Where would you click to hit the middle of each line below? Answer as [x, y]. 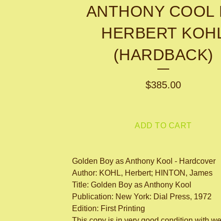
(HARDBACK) [163, 55]
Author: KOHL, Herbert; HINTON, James [142, 173]
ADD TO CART [163, 126]
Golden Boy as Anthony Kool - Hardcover [144, 161]
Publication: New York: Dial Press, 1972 [142, 197]
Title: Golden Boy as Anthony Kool [132, 185]
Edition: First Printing [109, 209]
